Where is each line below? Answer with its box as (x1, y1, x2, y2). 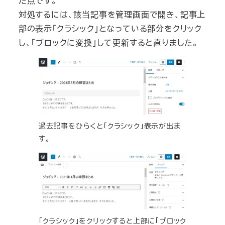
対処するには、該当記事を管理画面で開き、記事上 (18, 9, 206, 21)
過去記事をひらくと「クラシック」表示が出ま (38, 121, 181, 131)
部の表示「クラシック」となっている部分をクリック (18, 23, 202, 35)
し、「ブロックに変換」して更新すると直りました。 (18, 37, 198, 49)
